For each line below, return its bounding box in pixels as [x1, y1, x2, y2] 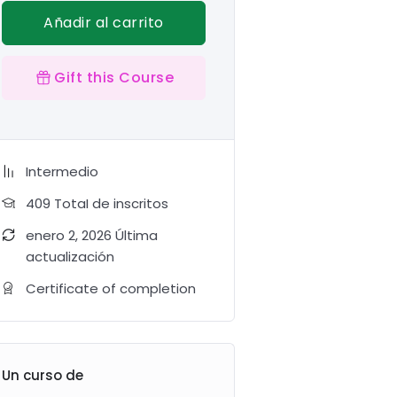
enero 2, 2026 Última [25, 226, 158, 245]
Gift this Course [54, 67, 175, 89]
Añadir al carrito [43, 12, 164, 34]
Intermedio [25, 162, 98, 182]
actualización [25, 247, 114, 267]
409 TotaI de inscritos [25, 194, 168, 214]
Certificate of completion [25, 279, 196, 299]
